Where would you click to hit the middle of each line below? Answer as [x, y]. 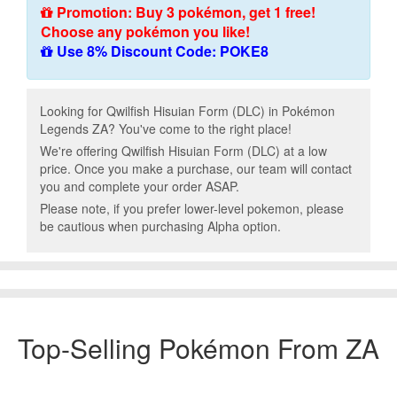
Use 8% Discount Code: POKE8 [161, 51]
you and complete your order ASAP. [140, 186]
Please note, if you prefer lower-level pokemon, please [192, 208]
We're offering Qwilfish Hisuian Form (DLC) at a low [183, 151]
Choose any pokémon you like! [145, 31]
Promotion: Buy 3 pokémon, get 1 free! [184, 12]
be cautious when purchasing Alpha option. [160, 226]
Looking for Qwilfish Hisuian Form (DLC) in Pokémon [187, 111]
